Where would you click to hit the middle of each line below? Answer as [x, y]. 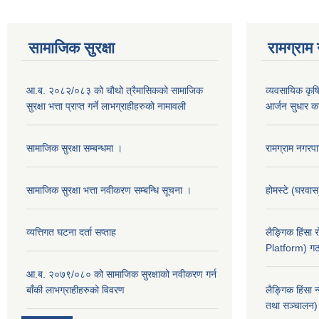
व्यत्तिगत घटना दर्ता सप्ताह [71, 232]
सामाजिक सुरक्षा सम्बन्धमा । [74, 148]
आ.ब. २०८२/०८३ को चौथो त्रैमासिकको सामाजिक [115, 90]
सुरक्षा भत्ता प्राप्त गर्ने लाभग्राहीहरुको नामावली [106, 106]
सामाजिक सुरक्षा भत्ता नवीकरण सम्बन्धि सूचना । [109, 190]
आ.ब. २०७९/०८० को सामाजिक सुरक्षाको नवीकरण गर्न [121, 274]
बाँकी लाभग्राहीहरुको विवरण [75, 289]
